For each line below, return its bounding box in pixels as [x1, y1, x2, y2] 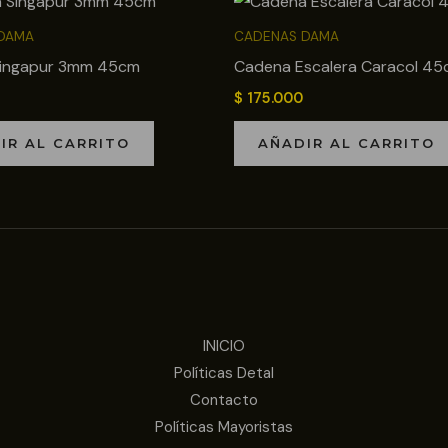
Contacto [190, 390, 258, 411]
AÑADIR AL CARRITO [258, 134, 435, 151]
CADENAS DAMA [234, 28, 339, 46]
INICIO [203, 336, 245, 357]
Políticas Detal [174, 363, 274, 384]
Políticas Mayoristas [155, 417, 293, 438]
